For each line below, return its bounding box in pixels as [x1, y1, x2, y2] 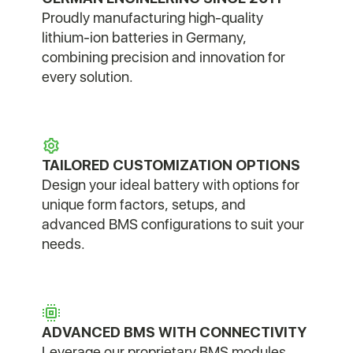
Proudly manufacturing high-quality [41, 9, 263, 26]
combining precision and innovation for [41, 48, 285, 65]
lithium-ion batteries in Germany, [41, 28, 247, 46]
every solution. [41, 68, 133, 85]
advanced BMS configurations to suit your [41, 215, 304, 232]
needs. [41, 235, 85, 252]
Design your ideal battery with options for [41, 176, 299, 193]
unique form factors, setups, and [41, 195, 246, 213]
